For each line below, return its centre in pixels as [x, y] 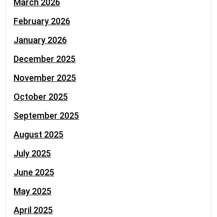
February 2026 [42, 21]
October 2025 [41, 97]
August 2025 [39, 134]
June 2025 [34, 172]
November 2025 [45, 78]
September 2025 [46, 116]
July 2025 [32, 153]
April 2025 [33, 210]
